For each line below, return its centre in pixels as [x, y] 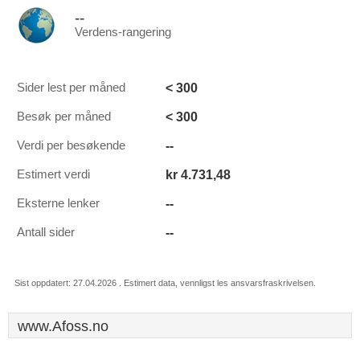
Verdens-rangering [123, 32]
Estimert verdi [53, 174]
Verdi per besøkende [71, 145]
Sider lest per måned [71, 88]
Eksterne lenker [58, 203]
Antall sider [46, 232]
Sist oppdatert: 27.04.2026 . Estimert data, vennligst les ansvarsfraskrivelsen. [165, 283]
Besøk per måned [64, 117]
